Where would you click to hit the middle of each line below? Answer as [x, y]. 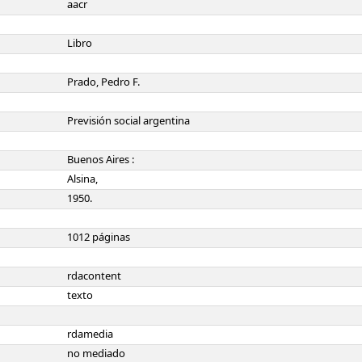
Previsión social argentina [128, 121]
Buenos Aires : [101, 160]
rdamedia [90, 334]
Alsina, [82, 179]
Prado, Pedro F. [103, 82]
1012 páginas [99, 237]
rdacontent [94, 276]
